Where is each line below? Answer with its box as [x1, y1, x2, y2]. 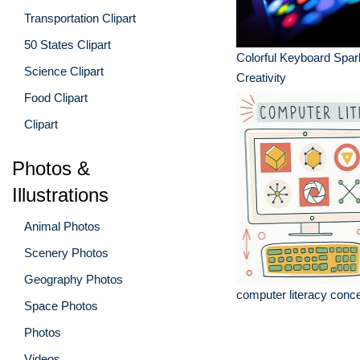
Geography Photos [24, 272, 123, 286]
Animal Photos [24, 219, 100, 233]
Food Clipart [24, 90, 88, 104]
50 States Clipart [24, 37, 111, 51]
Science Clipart [24, 63, 104, 78]
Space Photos [24, 298, 98, 313]
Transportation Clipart [24, 10, 136, 25]
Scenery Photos [24, 245, 108, 260]
